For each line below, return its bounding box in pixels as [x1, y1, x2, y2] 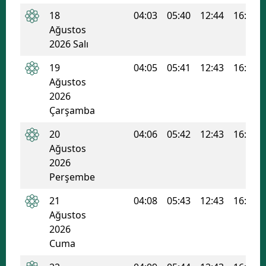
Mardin [178, 85, 207, 97]
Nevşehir [178, 159, 214, 170]
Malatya [178, 12, 210, 24]
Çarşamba [49, 103, 95, 117]
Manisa [178, 37, 207, 48]
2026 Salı [49, 37, 88, 50]
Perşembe [49, 170, 95, 183]
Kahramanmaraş [178, 61, 245, 72]
